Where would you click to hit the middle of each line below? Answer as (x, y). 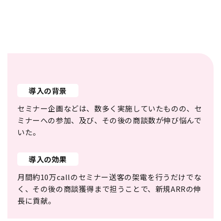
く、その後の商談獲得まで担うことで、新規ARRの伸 (109, 189)
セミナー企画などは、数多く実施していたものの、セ (110, 109)
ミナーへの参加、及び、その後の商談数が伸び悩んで (110, 120)
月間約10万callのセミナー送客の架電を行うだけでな (110, 177)
